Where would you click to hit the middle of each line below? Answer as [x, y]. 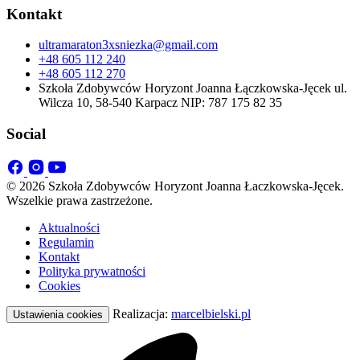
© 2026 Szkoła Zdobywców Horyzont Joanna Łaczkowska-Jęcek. [175, 186]
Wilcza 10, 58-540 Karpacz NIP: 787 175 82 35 [160, 103]
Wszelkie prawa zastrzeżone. [80, 200]
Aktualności [69, 227]
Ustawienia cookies [58, 314]
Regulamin [66, 242]
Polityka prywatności [92, 271]
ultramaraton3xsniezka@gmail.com [128, 45]
